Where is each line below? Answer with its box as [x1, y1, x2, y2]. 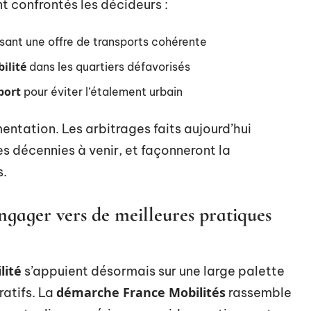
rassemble [226, 285, 292, 301]
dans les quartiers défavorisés [26, 60, 190, 74]
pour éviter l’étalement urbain [21, 85, 183, 99]
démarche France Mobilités [56, 284, 226, 301]
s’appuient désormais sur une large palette [22, 263, 285, 279]
